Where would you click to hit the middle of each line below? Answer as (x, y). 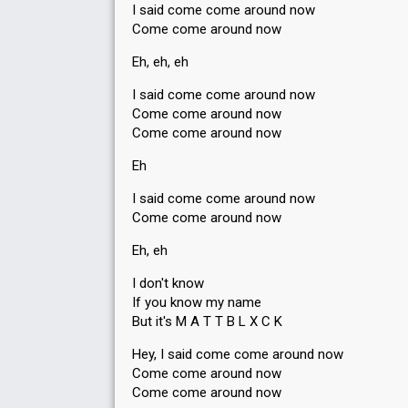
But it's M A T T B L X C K (207, 321)
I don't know (168, 283)
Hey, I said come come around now (238, 354)
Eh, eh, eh (160, 62)
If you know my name (197, 302)
